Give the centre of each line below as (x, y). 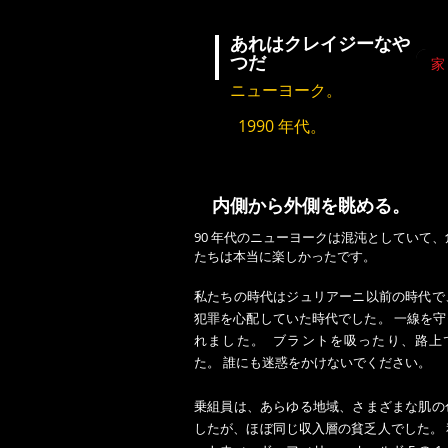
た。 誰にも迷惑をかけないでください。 (315, 362)
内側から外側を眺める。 (311, 205)
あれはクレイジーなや (320, 43)
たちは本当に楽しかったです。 (285, 256)
